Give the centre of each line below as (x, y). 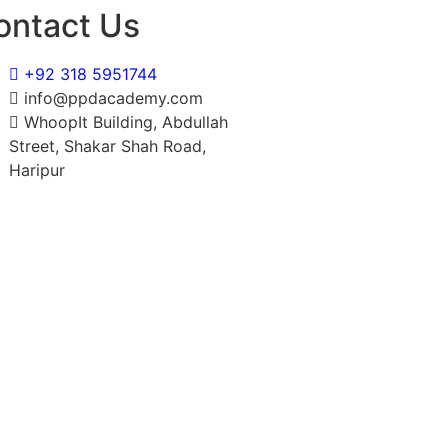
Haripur (37, 170)
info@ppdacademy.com (113, 98)
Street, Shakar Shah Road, (107, 146)
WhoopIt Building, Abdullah (126, 122)
